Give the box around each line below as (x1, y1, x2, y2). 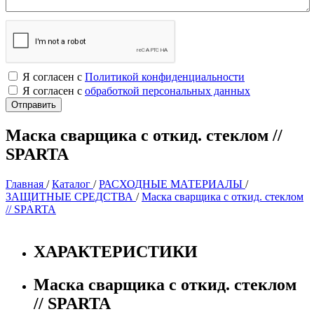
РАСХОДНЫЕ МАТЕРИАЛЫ (99, 177, 245, 190)
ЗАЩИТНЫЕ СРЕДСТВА (6, 190, 136, 203)
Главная (6, 177, 46, 190)
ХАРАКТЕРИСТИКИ (34, 242, 198, 261)
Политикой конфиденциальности (85, 71, 245, 83)
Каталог (52, 177, 93, 190)
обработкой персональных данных (85, 85, 250, 97)
